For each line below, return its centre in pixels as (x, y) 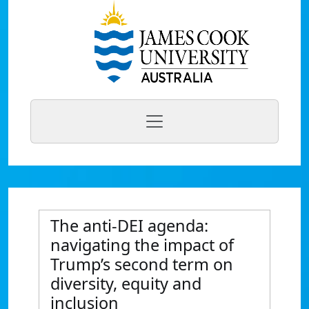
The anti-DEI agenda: (129, 226)
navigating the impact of (142, 245)
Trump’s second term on (142, 264)
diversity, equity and (126, 283)
